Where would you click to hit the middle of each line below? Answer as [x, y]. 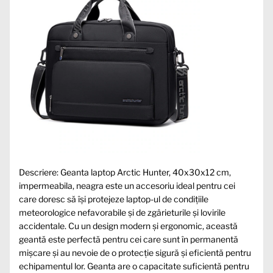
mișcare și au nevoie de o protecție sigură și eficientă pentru [135, 253]
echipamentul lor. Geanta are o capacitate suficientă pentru [134, 266]
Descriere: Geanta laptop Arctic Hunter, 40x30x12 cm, [125, 172]
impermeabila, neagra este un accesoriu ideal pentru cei [127, 186]
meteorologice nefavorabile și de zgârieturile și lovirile [122, 213]
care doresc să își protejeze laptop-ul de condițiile [114, 199]
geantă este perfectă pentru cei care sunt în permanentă [129, 239]
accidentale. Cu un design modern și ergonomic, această [128, 226]
